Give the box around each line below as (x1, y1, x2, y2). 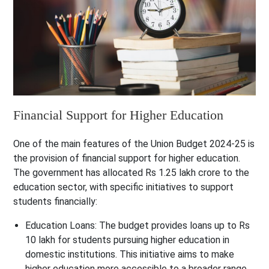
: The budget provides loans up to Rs (95, 220, 250, 232)
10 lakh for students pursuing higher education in (25, 234, 230, 246)
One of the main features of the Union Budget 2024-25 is (13, 138, 255, 150)
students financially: (13, 196, 98, 208)
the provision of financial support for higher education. (13, 153, 241, 165)
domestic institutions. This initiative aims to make (25, 249, 235, 261)
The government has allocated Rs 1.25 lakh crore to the (13, 167, 250, 179)
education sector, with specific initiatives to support (13, 181, 234, 193)
